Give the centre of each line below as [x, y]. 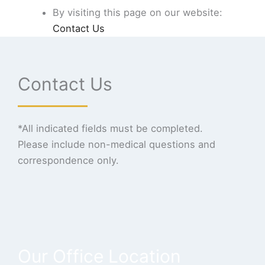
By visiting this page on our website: [138, 12]
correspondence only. [68, 161]
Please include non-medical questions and [117, 145]
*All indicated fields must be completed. [110, 129]
